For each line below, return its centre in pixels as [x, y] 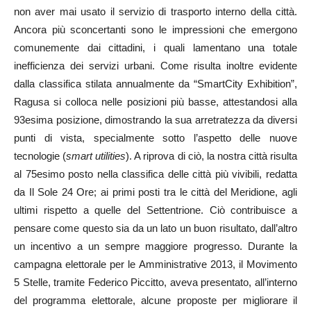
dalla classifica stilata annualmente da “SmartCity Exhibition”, [155, 84]
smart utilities [96, 156]
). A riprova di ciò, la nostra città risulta [212, 156]
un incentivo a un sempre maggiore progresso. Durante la [155, 246]
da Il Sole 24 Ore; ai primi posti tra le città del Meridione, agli [155, 192]
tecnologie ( [40, 156]
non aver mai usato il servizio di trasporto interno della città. [155, 11]
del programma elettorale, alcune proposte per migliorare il [155, 300]
